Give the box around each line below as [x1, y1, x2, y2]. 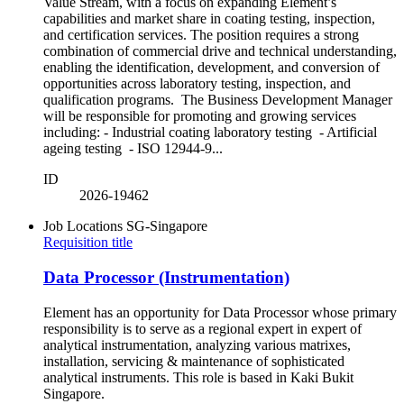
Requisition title [43, 234, 133, 251]
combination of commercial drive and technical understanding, [43, 43, 397, 60]
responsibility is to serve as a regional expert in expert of [43, 320, 362, 336]
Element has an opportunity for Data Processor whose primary [43, 304, 397, 320]
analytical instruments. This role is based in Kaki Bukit [43, 369, 353, 385]
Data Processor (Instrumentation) [43, 268, 289, 288]
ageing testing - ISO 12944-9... [43, 141, 223, 157]
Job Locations [43, 218, 123, 234]
